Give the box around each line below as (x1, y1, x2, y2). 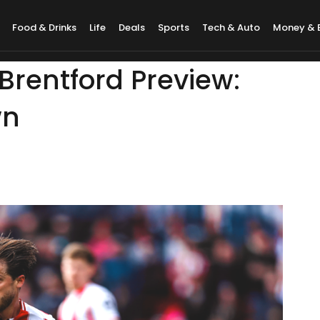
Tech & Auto (202, 21, 261, 34)
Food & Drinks (12, 21, 77, 34)
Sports (158, 21, 190, 34)
